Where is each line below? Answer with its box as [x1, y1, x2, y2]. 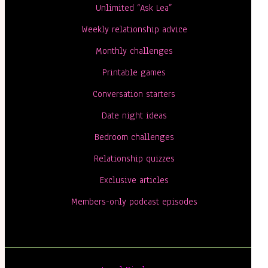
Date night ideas [101, 109, 167, 121]
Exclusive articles [99, 174, 169, 186]
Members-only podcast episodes [71, 196, 197, 208]
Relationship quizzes [93, 153, 175, 165]
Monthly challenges [95, 45, 173, 57]
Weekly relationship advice [81, 23, 187, 35]
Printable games [102, 66, 166, 78]
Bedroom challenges [94, 131, 174, 143]
